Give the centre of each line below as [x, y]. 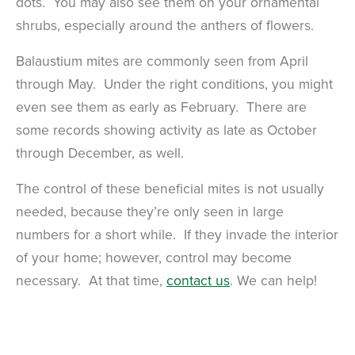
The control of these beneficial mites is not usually [170, 189]
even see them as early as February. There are [161, 107]
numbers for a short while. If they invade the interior [177, 235]
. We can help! [273, 281]
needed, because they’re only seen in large [150, 212]
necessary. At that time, [91, 281]
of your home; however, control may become [154, 258]
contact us [198, 281]
